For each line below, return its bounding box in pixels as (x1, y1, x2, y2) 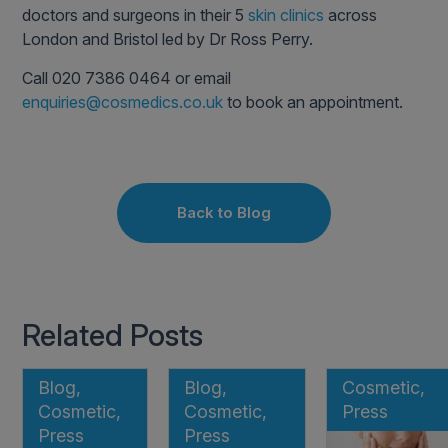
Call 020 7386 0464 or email (22, 68, 232, 89)
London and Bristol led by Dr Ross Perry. (22, 29, 314, 50)
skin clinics (248, 5, 325, 26)
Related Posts (22, 317, 204, 354)
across (324, 5, 378, 26)
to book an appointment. (223, 92, 404, 113)
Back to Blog (177, 203, 271, 223)
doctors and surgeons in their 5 (22, 5, 249, 26)
